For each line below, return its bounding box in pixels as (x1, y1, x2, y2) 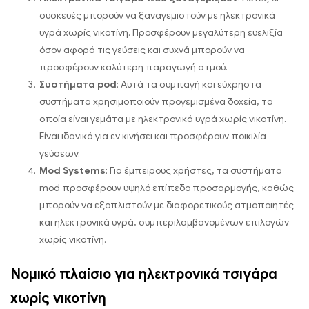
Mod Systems (39, 164, 106, 177)
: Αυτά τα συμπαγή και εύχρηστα (117, 78, 261, 90)
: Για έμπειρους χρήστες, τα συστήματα (106, 164, 282, 177)
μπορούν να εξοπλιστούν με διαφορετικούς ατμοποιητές (39, 199, 294, 211)
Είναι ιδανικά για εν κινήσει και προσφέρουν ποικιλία (39, 130, 266, 142)
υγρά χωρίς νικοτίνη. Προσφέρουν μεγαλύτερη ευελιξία (39, 26, 283, 39)
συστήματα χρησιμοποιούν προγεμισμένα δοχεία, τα (39, 95, 273, 108)
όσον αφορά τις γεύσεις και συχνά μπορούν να (39, 43, 245, 56)
